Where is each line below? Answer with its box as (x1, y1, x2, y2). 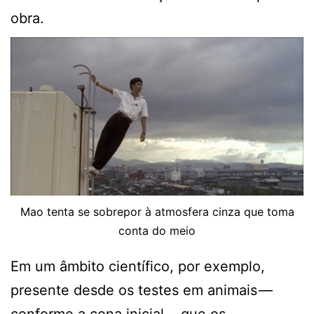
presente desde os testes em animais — (11, 281, 274, 299)
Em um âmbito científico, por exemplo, (11, 257, 265, 275)
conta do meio (118, 223, 196, 238)
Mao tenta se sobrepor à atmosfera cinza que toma (20, 204, 294, 219)
